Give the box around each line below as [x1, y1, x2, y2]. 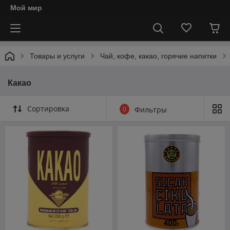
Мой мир [10, 4, 42, 12]
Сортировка [27, 104, 69, 113]
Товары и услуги [30, 52, 85, 60]
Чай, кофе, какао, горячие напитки [100, 52, 217, 60]
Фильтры [135, 105, 167, 114]
